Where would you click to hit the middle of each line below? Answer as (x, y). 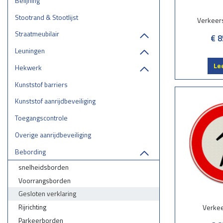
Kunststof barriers (41, 84)
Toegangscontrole (41, 118)
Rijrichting (32, 207)
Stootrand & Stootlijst (46, 17)
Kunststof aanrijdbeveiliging (55, 101)
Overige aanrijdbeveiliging (53, 134)
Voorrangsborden (44, 180)
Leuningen (30, 51)
